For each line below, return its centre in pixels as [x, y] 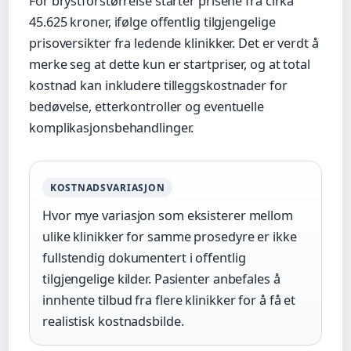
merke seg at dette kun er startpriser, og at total [170, 65]
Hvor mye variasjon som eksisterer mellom [168, 216]
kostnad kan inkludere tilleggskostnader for [158, 86]
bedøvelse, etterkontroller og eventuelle [147, 107]
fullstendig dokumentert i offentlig [144, 258]
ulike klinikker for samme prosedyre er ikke [170, 237]
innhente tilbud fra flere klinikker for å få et [169, 300]
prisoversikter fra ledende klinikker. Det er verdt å [174, 43]
